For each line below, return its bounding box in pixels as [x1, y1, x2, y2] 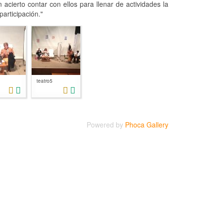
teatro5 [36, 77, 53, 84]
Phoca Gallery [125, 120, 168, 129]
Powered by [87, 120, 125, 129]
